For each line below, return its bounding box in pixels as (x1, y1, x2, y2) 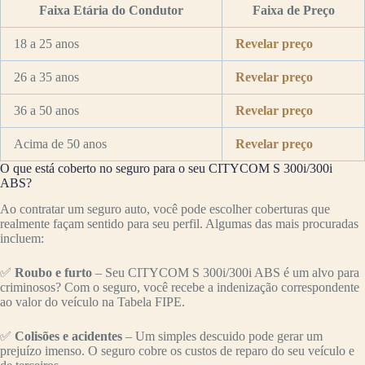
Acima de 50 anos (14, 136, 107, 151)
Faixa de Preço (252, 2, 335, 17)
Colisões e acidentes (15, 329, 122, 344)
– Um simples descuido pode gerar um (122, 329, 323, 344)
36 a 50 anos (14, 103, 79, 117)
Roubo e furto (15, 266, 92, 280)
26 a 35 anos (14, 69, 79, 84)
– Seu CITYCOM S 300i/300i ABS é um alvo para (92, 266, 359, 280)
